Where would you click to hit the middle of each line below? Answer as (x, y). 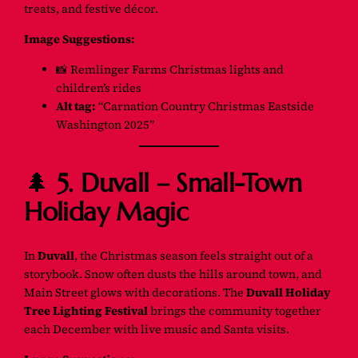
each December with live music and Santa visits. (157, 330)
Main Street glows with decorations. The (135, 293)
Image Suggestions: (80, 39)
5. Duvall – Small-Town (179, 183)
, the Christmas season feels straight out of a (194, 256)
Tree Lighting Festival (86, 311)
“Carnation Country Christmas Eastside (205, 106)
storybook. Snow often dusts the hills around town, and (173, 274)
